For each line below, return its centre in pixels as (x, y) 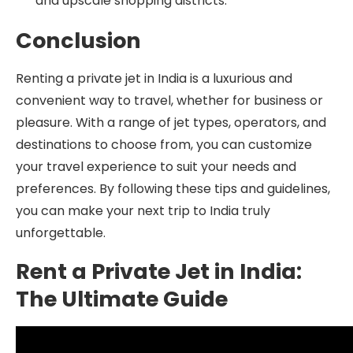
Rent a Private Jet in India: (159, 271)
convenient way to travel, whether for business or (169, 100)
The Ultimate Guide (122, 299)
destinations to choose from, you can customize (164, 145)
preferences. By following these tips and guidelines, (173, 189)
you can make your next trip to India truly (143, 211)
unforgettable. (61, 233)
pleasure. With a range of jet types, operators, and (171, 123)
